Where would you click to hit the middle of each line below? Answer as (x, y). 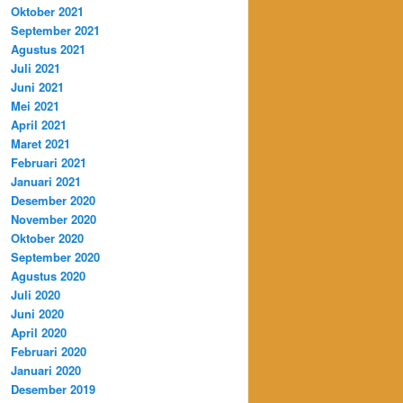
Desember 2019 (53, 389)
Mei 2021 (35, 105)
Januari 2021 (46, 181)
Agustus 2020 (48, 275)
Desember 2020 (53, 200)
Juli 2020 (36, 294)
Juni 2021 (37, 86)
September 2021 (55, 30)
